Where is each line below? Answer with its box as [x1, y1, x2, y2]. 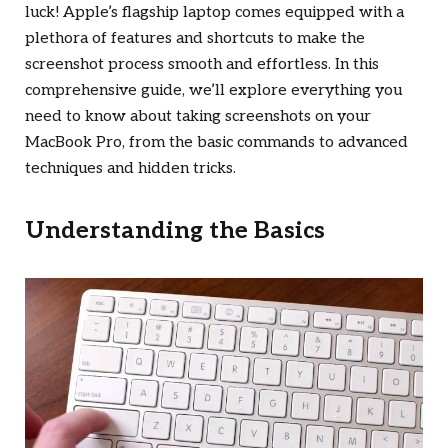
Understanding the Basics [25, 216, 325, 245]
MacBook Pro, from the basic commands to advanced [25, 133, 408, 153]
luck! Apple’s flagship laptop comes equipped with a [25, 3, 404, 23]
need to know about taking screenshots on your [25, 107, 371, 127]
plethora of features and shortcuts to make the [25, 29, 365, 49]
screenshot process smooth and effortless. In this [25, 55, 379, 75]
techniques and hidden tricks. [25, 159, 236, 179]
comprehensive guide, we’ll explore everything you [25, 81, 402, 101]
